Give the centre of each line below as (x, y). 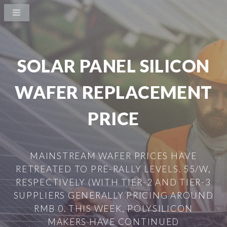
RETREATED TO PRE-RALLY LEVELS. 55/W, (113, 169)
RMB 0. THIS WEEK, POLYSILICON (113, 208)
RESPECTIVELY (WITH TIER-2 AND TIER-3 (113, 182)
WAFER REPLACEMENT (113, 92)
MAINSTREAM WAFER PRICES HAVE (113, 156)
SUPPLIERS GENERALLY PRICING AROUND (113, 195)
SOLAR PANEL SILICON (113, 66)
